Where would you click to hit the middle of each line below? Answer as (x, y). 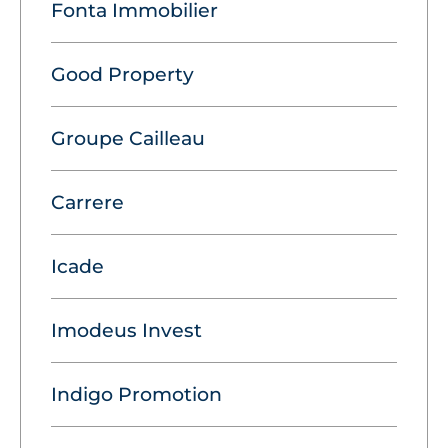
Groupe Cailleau (128, 139)
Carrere (87, 203)
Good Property (122, 75)
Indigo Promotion (136, 395)
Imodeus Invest (126, 331)
